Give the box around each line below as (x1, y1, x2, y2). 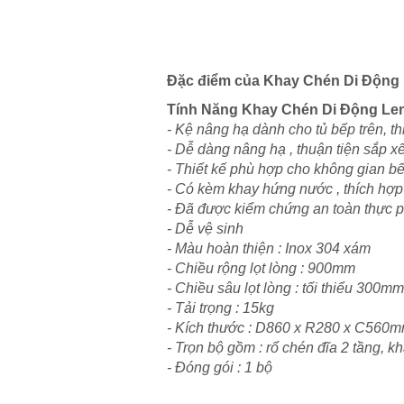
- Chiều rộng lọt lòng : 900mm (167, 261, 355, 277)
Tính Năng (167, 102, 242, 118)
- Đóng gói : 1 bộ (167, 360, 276, 376)
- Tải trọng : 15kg (167, 300, 274, 317)
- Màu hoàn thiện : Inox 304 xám (167, 241, 371, 257)
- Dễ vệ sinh (167, 221, 247, 237)
